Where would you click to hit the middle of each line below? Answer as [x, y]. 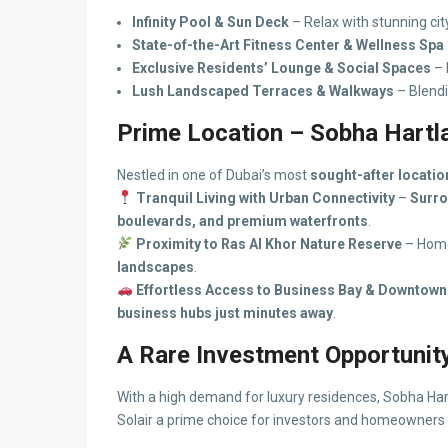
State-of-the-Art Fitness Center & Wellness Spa [288, 45]
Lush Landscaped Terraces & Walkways [263, 91]
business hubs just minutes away [225, 313]
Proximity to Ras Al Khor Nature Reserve [268, 244]
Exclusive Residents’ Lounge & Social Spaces [281, 68]
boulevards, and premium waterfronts [242, 221]
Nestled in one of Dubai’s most [213, 175]
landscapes [155, 267]
